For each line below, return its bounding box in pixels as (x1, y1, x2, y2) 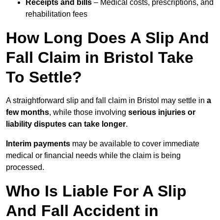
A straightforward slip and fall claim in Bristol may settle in (6, 96, 207, 105)
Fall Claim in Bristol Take (6, 49, 193, 67)
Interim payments (6, 139, 70, 148)
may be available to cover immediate (70, 139, 199, 148)
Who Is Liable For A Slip (6, 182, 187, 200)
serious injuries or (128, 108, 195, 117)
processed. (6, 163, 44, 172)
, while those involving (49, 108, 128, 117)
